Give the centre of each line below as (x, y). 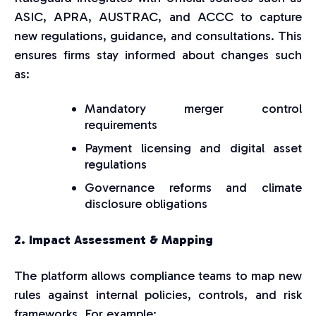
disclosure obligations (146, 204)
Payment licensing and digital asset (193, 148)
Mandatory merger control (193, 109)
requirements (121, 125)
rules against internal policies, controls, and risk (158, 295)
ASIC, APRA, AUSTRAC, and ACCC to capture (158, 17)
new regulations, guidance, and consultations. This (158, 36)
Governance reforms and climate (193, 188)
